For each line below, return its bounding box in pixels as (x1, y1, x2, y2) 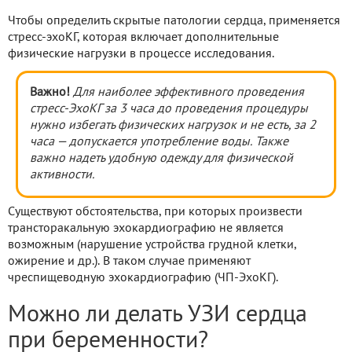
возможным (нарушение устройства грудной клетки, (8, 239, 296, 251)
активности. (30, 169, 94, 181)
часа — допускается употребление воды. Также (30, 136, 288, 148)
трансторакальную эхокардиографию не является (8, 222, 284, 234)
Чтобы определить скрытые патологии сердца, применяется (8, 15, 340, 27)
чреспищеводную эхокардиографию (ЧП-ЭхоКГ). (8, 272, 278, 284)
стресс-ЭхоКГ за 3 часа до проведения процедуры (30, 103, 308, 115)
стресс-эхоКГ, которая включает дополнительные (8, 31, 279, 43)
